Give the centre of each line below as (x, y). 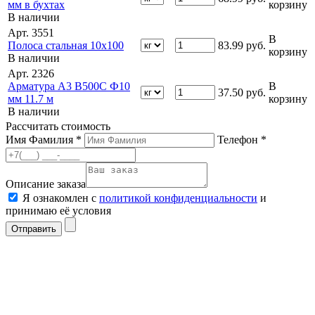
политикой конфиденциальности (178, 198)
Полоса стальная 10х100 (66, 46)
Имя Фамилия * (44, 140)
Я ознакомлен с (61, 198)
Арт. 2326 (31, 74)
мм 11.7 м (31, 99)
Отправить (34, 229)
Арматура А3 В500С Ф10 (69, 86)
